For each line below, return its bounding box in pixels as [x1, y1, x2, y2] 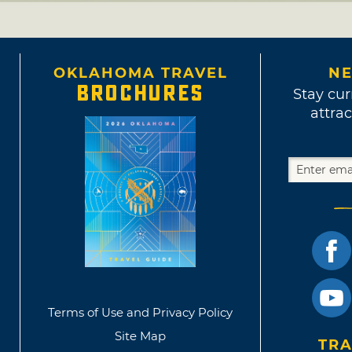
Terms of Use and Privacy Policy [48, 305, 233, 321]
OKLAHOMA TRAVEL [53, 64, 228, 82]
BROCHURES [76, 80, 204, 108]
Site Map [115, 328, 166, 344]
